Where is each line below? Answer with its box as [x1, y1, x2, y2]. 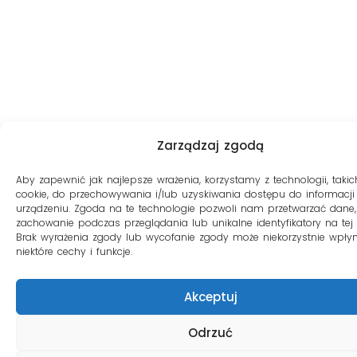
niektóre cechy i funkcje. [16, 245, 132, 258]
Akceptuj [183, 288, 237, 305]
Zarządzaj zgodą [157, 137, 264, 154]
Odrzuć [188, 324, 233, 341]
